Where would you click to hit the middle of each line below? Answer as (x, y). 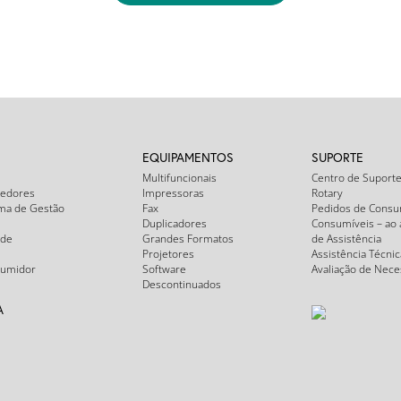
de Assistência (346, 238)
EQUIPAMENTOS (188, 157)
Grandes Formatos (188, 238)
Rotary (327, 192)
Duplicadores (175, 223)
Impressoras (174, 192)
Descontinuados (182, 284)
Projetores (169, 253)
